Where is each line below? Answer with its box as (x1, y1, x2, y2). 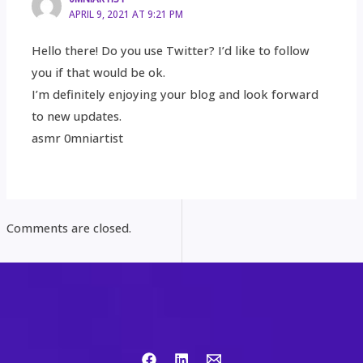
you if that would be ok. (32, 63, 166, 80)
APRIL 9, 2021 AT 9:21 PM (69, 7, 184, 21)
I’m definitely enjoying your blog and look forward (32, 85, 319, 102)
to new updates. (32, 107, 122, 124)
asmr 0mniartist (32, 129, 124, 146)
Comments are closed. (6, 219, 131, 236)
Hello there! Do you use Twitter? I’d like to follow (32, 41, 310, 58)
